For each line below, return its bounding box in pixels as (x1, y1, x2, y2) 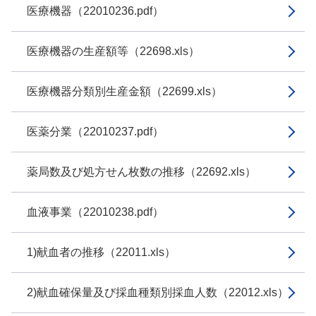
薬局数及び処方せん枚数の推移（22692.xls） (27, 166, 256, 178)
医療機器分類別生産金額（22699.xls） (27, 85, 222, 97)
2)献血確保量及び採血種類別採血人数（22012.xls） (27, 286, 288, 298)
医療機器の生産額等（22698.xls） (27, 45, 200, 57)
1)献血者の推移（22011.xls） (27, 246, 176, 258)
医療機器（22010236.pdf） (27, 5, 164, 17)
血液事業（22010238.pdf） (27, 206, 164, 218)
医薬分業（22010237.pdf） (27, 126, 164, 138)
